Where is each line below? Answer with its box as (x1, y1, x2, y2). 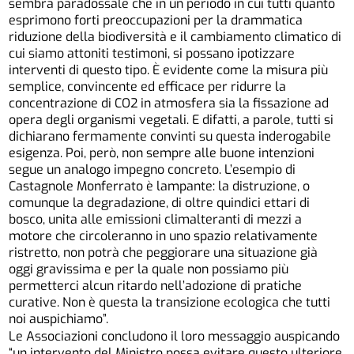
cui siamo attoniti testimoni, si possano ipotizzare (9, 44, 296, 62)
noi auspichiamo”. (9, 310, 109, 327)
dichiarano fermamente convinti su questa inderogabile (9, 127, 332, 145)
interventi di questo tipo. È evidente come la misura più (9, 61, 329, 78)
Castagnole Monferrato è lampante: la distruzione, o (9, 177, 311, 194)
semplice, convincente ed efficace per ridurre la (9, 77, 287, 95)
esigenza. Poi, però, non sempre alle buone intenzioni (9, 144, 315, 161)
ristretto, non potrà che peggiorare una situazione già (9, 243, 318, 261)
